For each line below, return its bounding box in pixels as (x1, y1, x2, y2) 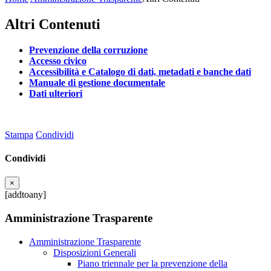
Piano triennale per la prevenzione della (77, 258, 227, 269)
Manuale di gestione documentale (29, 77, 165, 88)
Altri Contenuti (5, 16, 100, 32)
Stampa (5, 129, 33, 140)
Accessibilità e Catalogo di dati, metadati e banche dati (29, 66, 251, 77)
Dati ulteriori (29, 88, 82, 99)
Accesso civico (29, 55, 87, 66)
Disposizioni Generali (53, 247, 136, 258)
